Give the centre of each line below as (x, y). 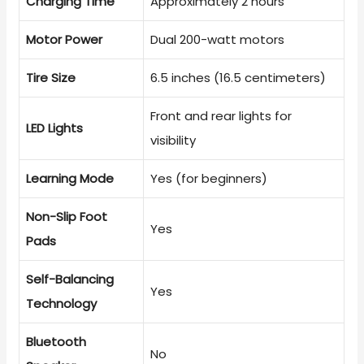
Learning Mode (70, 178)
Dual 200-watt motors (218, 39)
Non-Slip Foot (67, 216)
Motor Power (65, 39)
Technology (62, 303)
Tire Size (51, 77)
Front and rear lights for (221, 115)
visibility (173, 140)
